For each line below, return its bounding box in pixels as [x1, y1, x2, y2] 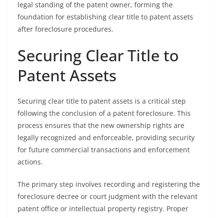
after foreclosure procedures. [18, 24, 113, 34]
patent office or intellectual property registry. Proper [18, 204, 188, 213]
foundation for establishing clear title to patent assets [18, 12, 193, 21]
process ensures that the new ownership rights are [18, 121, 184, 130]
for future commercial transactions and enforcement [18, 145, 190, 154]
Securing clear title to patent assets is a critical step [18, 96, 186, 106]
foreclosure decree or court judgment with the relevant [18, 192, 198, 201]
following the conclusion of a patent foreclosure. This [18, 109, 191, 118]
